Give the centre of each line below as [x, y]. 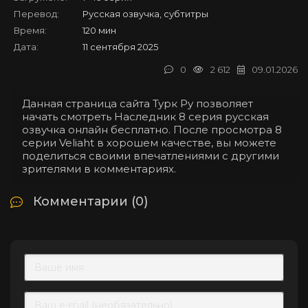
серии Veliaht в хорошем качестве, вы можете [149, 142]
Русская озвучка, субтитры [145, 13]
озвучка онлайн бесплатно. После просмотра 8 [152, 129]
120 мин [99, 30]
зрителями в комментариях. [99, 168]
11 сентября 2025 [120, 46]
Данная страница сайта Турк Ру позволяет [137, 103]
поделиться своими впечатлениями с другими [151, 155]
